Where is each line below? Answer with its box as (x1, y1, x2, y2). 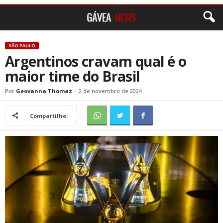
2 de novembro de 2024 (79, 87, 142, 95)
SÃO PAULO (8, 42, 35, 49)
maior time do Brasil (5, 67, 140, 86)
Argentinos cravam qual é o (5, 52, 187, 71)
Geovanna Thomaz (16, 87, 72, 95)
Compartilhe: (30, 112, 68, 119)
